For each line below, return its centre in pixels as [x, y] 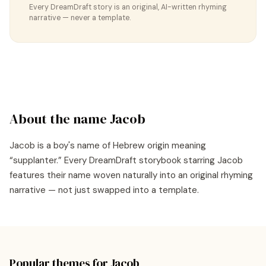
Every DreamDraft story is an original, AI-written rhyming [128, 7]
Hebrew [129, 145]
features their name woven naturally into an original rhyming [131, 175]
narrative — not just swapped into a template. [104, 190]
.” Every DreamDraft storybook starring [137, 160]
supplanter [35, 160]
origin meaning [175, 145]
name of [94, 145]
